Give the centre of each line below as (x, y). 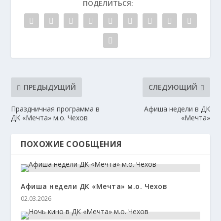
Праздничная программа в (55, 109)
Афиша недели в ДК (177, 109)
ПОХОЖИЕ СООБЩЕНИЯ (71, 144)
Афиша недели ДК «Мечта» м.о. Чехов (94, 186)
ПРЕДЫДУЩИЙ (50, 87)
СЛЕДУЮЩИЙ (173, 87)
